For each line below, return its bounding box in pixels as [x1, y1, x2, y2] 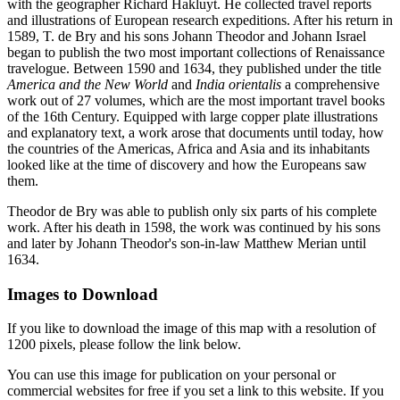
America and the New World [7, 76, 168, 92]
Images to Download [7, 284, 158, 304]
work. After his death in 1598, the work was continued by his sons [7, 219, 380, 235]
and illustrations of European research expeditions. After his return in [7, 12, 393, 28]
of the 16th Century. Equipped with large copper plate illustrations [7, 108, 378, 124]
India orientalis [196, 76, 281, 92]
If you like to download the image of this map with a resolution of [7, 321, 376, 337]
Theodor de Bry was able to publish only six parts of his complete [7, 203, 377, 219]
